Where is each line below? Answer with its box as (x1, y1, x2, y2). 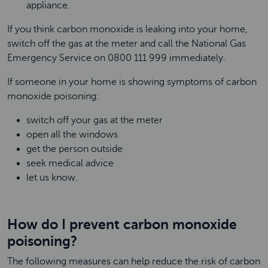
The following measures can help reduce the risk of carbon (7, 256, 260, 267)
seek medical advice (26, 158, 118, 169)
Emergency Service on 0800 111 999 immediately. (7, 53, 230, 63)
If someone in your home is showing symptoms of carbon (7, 77, 257, 87)
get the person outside (26, 144, 125, 154)
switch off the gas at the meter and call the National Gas (7, 38, 246, 49)
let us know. (26, 172, 83, 183)
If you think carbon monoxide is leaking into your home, (7, 24, 248, 35)
